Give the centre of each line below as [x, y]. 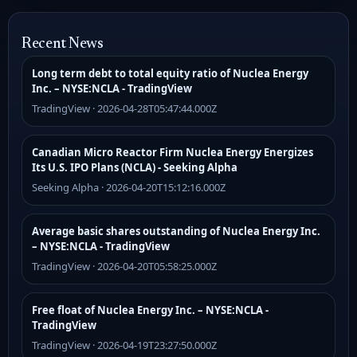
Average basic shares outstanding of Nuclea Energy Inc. [176, 231]
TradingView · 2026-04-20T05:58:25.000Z [124, 266]
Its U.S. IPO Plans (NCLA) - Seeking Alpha [135, 167]
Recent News [63, 44]
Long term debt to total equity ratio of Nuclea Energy [170, 73]
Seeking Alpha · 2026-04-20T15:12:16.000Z [129, 187]
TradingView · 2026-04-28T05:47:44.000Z [124, 108]
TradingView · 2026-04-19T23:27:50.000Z [124, 345]
